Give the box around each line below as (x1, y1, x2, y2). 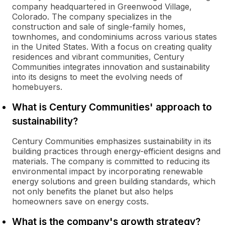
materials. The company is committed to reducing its (12, 156, 210, 166)
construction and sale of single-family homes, (12, 22, 186, 32)
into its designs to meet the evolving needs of (12, 72, 183, 82)
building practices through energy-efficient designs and (12, 146, 220, 156)
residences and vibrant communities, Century (12, 52, 184, 62)
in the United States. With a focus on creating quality (12, 42, 212, 52)
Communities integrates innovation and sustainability (12, 62, 210, 72)
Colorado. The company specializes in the (12, 12, 172, 22)
